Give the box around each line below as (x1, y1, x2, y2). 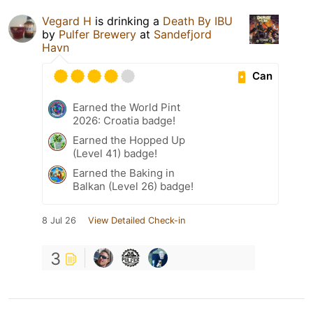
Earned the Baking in (73, 166, 175, 180)
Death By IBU (163, 13, 233, 28)
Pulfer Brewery (59, 27, 136, 41)
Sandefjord (154, 27, 212, 41)
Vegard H (42, 13, 92, 28)
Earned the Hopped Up (73, 133, 185, 147)
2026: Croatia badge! (73, 113, 175, 127)
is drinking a (92, 13, 163, 28)
